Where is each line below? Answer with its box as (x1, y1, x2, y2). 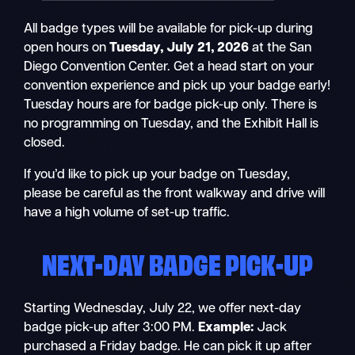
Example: (198, 322, 254, 335)
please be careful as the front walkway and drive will (24, 187, 326, 200)
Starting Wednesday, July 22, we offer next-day (24, 303, 302, 316)
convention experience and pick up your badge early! (24, 79, 331, 93)
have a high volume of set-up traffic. (24, 206, 231, 219)
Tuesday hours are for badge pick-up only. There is (24, 98, 318, 112)
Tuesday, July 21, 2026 (109, 41, 250, 55)
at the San (249, 41, 312, 55)
